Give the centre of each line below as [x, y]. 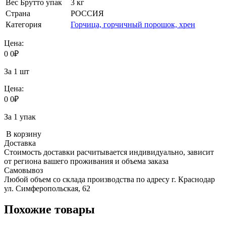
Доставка [20, 143]
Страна [18, 13]
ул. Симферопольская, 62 [47, 188]
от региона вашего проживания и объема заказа [86, 161]
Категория [23, 24]
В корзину [23, 134]
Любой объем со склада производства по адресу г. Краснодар [109, 179]
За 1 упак [20, 117]
